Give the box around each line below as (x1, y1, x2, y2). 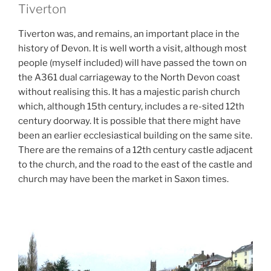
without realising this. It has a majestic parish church (18, 87, 240, 98)
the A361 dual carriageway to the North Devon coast (18, 72, 240, 83)
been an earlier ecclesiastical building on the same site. (18, 130, 252, 142)
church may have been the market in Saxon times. (18, 174, 229, 185)
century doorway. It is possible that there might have (18, 116, 241, 127)
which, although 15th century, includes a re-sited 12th (18, 101, 244, 113)
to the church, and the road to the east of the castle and (18, 159, 252, 171)
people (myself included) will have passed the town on (18, 57, 247, 69)
